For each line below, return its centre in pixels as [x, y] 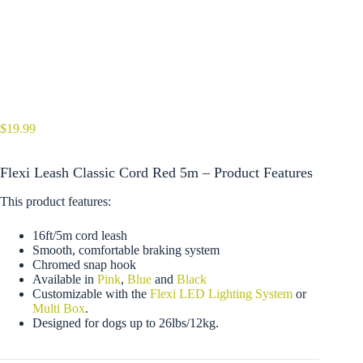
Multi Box [59, 308]
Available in [65, 279]
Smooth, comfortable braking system [126, 250]
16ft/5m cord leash [80, 235]
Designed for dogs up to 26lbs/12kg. [126, 322]
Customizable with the [91, 293]
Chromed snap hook [84, 264]
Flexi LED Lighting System [221, 293]
